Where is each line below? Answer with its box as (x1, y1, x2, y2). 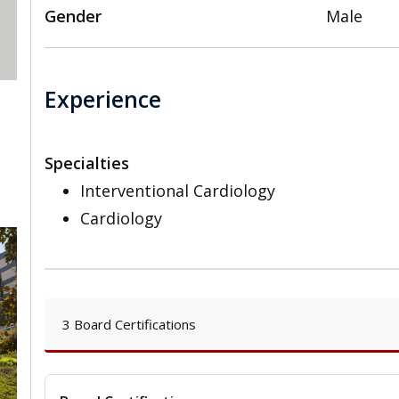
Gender (45, 5, 102, 28)
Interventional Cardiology (80, 180, 275, 202)
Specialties (45, 152, 129, 175)
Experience (45, 83, 161, 114)
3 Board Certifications (62, 315, 196, 334)
